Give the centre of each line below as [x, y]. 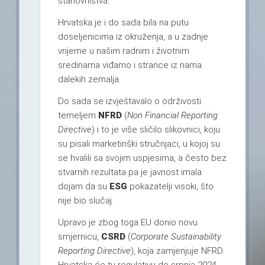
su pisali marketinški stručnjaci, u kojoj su [139, 144]
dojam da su [83, 187]
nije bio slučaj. [85, 201]
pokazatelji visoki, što [170, 187]
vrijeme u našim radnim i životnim [123, 51]
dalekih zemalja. [89, 80]
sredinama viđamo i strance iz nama [130, 65]
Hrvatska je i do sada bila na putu [123, 23]
